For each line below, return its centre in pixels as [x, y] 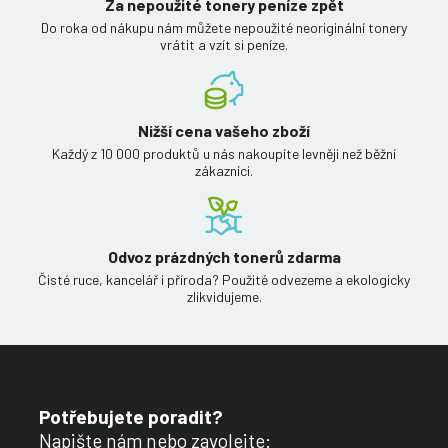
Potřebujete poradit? [131, 417]
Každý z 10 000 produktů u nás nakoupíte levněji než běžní [224, 154]
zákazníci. [224, 171]
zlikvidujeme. [224, 297]
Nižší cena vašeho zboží [224, 131]
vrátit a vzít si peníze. [224, 45]
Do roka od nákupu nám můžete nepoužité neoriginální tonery [224, 28]
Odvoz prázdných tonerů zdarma [224, 257]
